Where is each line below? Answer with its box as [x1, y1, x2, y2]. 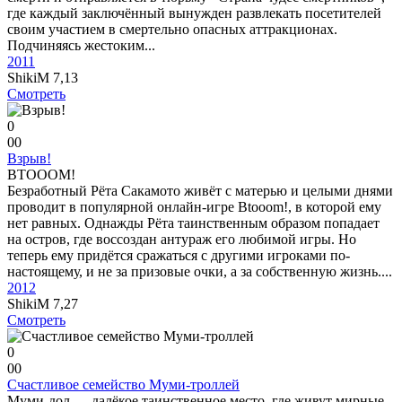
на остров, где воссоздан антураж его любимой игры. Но [7, 232, 356, 247]
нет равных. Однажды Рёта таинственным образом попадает [7, 215, 380, 231]
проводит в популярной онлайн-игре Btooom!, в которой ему [7, 199, 381, 214]
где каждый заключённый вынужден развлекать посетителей [7, 5, 381, 21]
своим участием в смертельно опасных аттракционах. [7, 22, 337, 37]
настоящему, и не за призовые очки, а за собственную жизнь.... [7, 264, 392, 279]
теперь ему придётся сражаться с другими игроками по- [7, 248, 350, 263]
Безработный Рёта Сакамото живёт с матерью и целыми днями [7, 183, 393, 198]
